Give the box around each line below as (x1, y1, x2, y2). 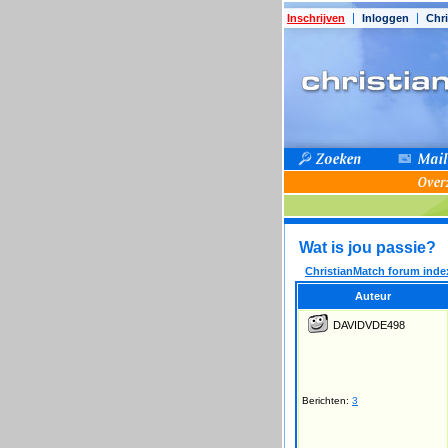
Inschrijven (287, 12, 345, 24)
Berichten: (302, 395, 352, 407)
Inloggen (362, 12, 409, 24)
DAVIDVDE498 (333, 319, 405, 332)
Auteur (355, 290, 391, 303)
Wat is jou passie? (299, 239, 436, 257)
